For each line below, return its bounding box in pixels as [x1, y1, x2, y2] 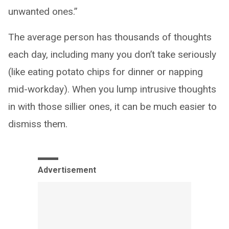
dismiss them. [8, 118, 67, 130]
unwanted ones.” [8, 5, 78, 17]
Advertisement [38, 165, 96, 175]
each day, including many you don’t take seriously [8, 48, 216, 60]
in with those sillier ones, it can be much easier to [8, 100, 217, 112]
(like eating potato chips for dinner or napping [8, 65, 203, 78]
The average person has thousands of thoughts [8, 31, 212, 43]
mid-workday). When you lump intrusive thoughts [8, 83, 216, 95]
